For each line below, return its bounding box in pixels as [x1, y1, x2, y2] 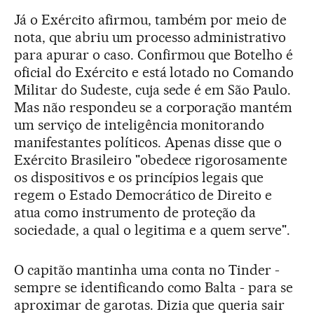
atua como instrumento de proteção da [14, 204, 257, 221]
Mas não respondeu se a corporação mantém [14, 99, 293, 116]
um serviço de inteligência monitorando [14, 116, 265, 134]
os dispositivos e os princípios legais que [14, 169, 264, 186]
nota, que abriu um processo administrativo [14, 29, 287, 46]
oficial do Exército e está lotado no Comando [14, 64, 294, 81]
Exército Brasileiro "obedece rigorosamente [14, 151, 288, 169]
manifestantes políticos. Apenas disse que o [14, 134, 282, 151]
